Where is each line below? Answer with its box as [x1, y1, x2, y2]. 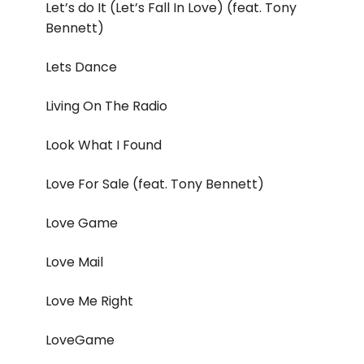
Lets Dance [45, 58, 117, 77]
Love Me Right [45, 292, 133, 311]
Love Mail [45, 253, 103, 272]
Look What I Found [45, 136, 162, 155]
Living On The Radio [45, 97, 167, 116]
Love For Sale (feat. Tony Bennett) [45, 175, 264, 194]
